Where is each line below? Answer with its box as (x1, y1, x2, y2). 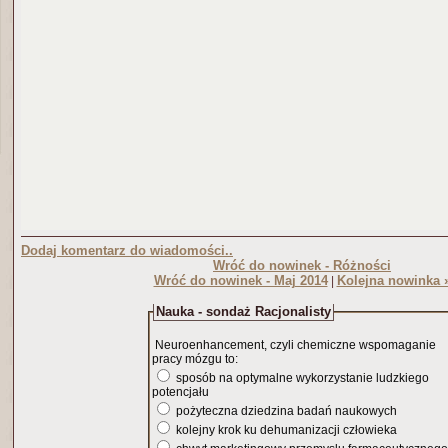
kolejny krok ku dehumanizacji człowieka (173, 423, 397, 437)
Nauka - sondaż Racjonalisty (156, 304, 331, 319)
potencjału (152, 385, 209, 399)
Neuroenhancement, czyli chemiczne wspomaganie (152, 338, 436, 352)
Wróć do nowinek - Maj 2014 (153, 273, 328, 288)
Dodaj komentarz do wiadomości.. (21, 243, 233, 258)
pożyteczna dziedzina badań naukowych (173, 404, 397, 418)
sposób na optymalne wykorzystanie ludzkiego (173, 371, 429, 385)
